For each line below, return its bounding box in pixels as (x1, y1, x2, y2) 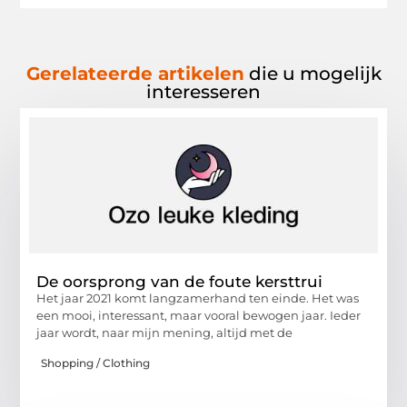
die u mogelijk (243, 63, 382, 85)
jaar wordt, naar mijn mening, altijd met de (36, 325, 293, 341)
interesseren (146, 81, 261, 104)
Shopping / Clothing (41, 355, 151, 370)
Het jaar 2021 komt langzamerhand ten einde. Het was (36, 291, 360, 306)
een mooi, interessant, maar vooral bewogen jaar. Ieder (36, 308, 362, 323)
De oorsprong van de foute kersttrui (36, 273, 323, 292)
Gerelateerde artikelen (25, 63, 244, 85)
